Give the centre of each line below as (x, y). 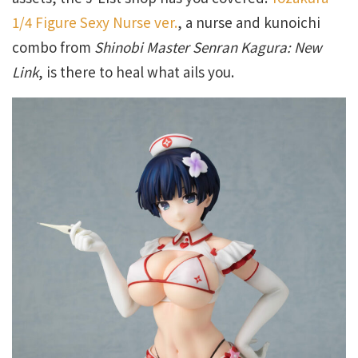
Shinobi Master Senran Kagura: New (208, 46)
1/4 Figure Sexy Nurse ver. (95, 22)
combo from (53, 46)
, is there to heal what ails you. (136, 71)
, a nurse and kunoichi (249, 22)
